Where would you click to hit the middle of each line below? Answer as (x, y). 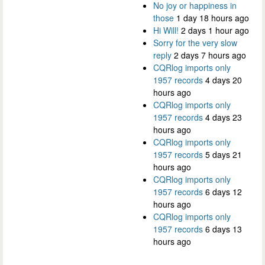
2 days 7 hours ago (210, 55)
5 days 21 (224, 154)
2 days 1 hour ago (215, 30)
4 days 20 (224, 80)
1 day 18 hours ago (213, 17)
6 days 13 (224, 229)
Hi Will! (166, 30)
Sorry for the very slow (195, 42)
